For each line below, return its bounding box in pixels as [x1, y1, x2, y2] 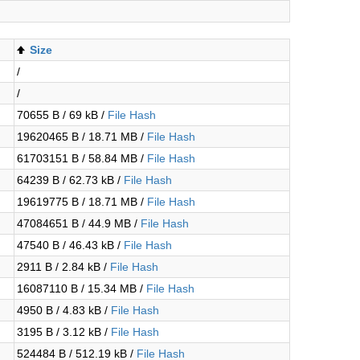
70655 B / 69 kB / [17, 108, 108, 121]
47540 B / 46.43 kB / [17, 239, 124, 252]
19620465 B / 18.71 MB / [17, 130, 147, 143]
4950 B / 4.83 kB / [17, 304, 111, 317]
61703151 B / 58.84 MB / [17, 152, 147, 165]
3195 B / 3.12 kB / [17, 325, 111, 338]
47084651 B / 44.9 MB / [17, 217, 141, 230]
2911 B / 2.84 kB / [17, 260, 110, 273]
